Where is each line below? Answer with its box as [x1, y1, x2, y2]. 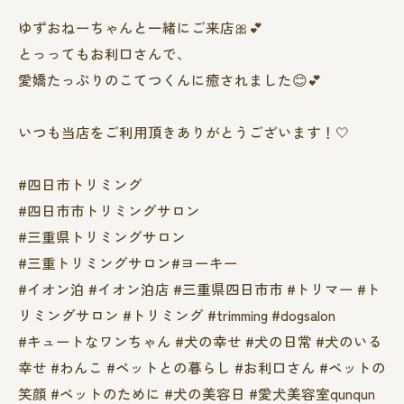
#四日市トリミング [18, 173, 142, 194]
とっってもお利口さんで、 [18, 42, 191, 63]
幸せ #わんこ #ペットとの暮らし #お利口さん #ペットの [18, 356, 386, 377]
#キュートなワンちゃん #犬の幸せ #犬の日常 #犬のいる [18, 330, 382, 351]
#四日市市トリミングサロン [18, 199, 200, 220]
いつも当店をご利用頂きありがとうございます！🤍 [18, 121, 350, 142]
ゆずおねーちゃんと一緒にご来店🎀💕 [18, 16, 263, 37]
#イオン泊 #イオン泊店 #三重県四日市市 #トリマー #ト [18, 278, 381, 298]
